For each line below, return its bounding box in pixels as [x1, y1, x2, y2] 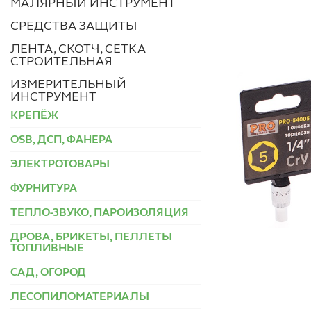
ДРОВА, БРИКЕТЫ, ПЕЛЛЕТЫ [10, 231, 172, 243]
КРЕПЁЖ [10, 110, 58, 121]
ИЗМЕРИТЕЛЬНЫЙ [10, 78, 126, 91]
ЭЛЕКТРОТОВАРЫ [10, 158, 110, 170]
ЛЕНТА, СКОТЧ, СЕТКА [10, 42, 146, 56]
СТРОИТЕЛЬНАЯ [10, 55, 112, 68]
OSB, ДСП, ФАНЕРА [10, 134, 112, 146]
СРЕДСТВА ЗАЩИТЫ [10, 19, 137, 33]
